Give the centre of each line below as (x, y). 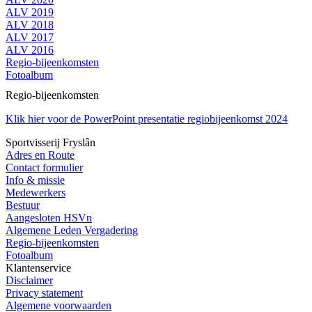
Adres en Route (40, 155)
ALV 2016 (30, 50)
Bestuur (23, 205)
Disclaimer (29, 280)
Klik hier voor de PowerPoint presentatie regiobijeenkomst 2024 (147, 118)
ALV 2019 (30, 12)
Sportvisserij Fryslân (50, 142)
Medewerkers (36, 192)
